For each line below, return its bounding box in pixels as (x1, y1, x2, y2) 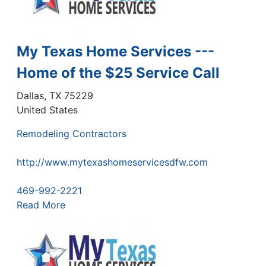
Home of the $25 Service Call (17, 64, 220, 81)
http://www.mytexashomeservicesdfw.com (17, 156, 208, 168)
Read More (17, 198, 65, 211)
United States (17, 103, 78, 116)
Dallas (17, 89, 44, 102)
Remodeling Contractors (17, 127, 126, 140)
